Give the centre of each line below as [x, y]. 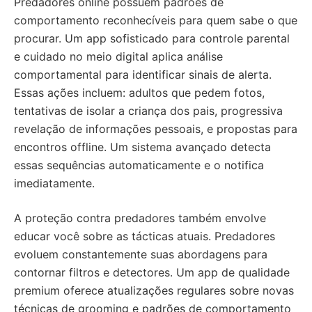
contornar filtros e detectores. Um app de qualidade [152, 272]
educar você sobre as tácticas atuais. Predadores [145, 236]
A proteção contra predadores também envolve [140, 218]
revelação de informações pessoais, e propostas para [156, 129]
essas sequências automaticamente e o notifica [139, 165]
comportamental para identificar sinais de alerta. [143, 75]
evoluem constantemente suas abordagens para [141, 254]
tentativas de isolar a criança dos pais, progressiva [148, 111]
